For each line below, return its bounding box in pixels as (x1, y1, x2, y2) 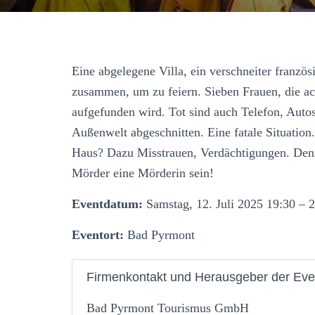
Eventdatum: (72, 196, 143, 211)
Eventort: (72, 227, 124, 242)
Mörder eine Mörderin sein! (72, 165, 214, 180)
